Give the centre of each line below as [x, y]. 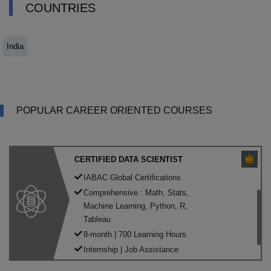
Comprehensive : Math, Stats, [136, 192]
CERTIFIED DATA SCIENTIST [129, 159]
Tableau [97, 219]
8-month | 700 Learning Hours [135, 234]
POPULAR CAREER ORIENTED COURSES [114, 110]
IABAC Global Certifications [132, 177]
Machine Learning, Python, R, [135, 206]
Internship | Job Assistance [131, 249]
